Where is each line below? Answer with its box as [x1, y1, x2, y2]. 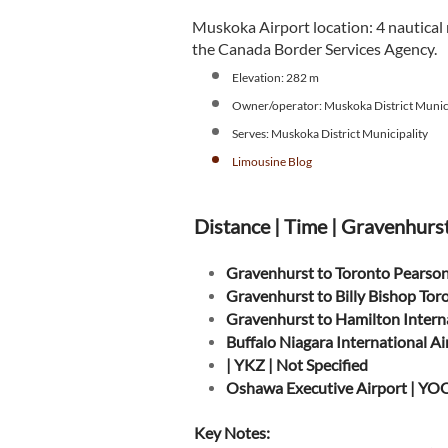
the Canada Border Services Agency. [192, 39, 437, 58]
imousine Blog [238, 154, 312, 169]
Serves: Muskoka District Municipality [232, 126, 428, 141]
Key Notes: [194, 423, 270, 442]
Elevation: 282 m [232, 70, 319, 85]
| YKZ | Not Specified [226, 355, 371, 374]
